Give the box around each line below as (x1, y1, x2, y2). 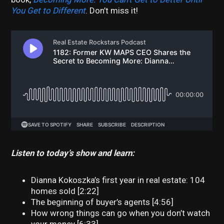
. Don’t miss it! (85, 5, 138, 15)
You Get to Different (11, 5, 86, 15)
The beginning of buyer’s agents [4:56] (31, 197, 174, 207)
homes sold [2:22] (31, 186, 99, 196)
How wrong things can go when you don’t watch (31, 208, 210, 218)
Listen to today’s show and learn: (11, 148, 135, 158)
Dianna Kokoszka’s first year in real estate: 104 (31, 175, 205, 185)
